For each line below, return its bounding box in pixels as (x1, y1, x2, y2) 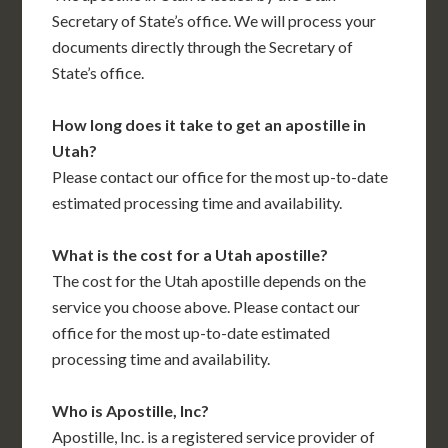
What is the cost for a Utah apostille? (52, 245, 329, 265)
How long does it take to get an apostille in (52, 115, 367, 135)
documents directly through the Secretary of (52, 37, 354, 57)
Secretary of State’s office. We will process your (52, 11, 377, 31)
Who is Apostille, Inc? (52, 401, 210, 421)
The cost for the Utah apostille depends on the (52, 271, 367, 291)
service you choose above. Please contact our (52, 297, 361, 317)
